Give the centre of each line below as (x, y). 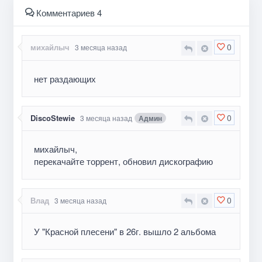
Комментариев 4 (68, 13)
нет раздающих (65, 78)
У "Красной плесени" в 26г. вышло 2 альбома (125, 231)
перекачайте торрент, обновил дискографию (123, 161)
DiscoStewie (53, 118)
